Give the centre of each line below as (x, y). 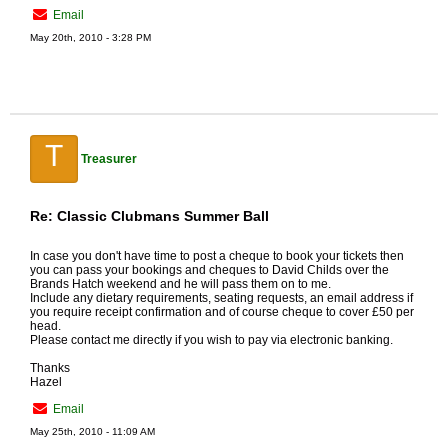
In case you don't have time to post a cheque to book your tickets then (217, 256)
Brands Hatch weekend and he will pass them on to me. (180, 284)
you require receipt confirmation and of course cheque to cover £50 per (222, 312)
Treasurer (109, 159)
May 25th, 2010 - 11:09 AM (92, 431)
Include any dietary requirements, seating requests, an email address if (221, 298)
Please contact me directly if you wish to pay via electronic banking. (211, 340)
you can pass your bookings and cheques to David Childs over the (209, 270)
